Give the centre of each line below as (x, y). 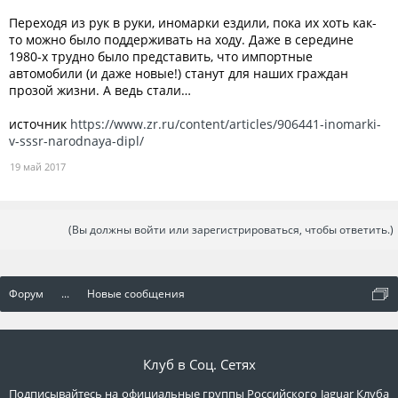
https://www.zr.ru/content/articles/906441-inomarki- (226, 123)
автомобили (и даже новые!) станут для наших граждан (179, 73)
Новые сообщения (136, 293)
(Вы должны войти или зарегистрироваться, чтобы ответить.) (231, 229)
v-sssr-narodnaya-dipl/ (76, 140)
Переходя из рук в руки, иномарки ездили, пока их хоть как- (193, 22)
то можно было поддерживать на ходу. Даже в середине (181, 39)
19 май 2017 (38, 166)
